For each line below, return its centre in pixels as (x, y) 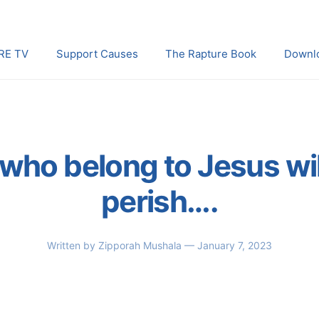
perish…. (159, 201)
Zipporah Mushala (141, 245)
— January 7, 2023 (228, 245)
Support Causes (97, 54)
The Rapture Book (211, 54)
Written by (73, 245)
